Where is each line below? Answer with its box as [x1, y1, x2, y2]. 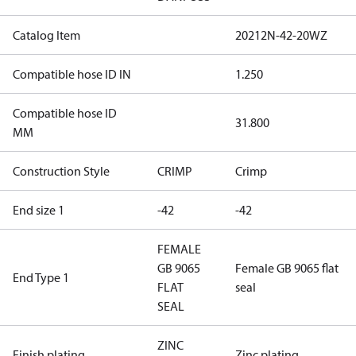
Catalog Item [13, 27, 80, 43]
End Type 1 [13, 269, 69, 285]
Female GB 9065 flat [235, 260, 339, 276]
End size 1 [13, 202, 64, 218]
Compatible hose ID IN [13, 66, 131, 82]
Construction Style [13, 163, 110, 179]
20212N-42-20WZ [235, 27, 327, 43]
